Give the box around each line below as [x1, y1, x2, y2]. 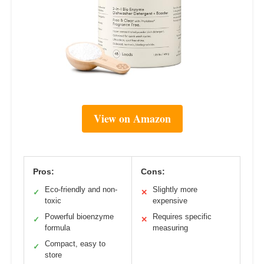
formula [45, 223, 70, 233]
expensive [153, 196, 187, 206]
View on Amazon [93, 111, 171, 127]
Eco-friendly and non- [45, 185, 117, 194]
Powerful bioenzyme [45, 212, 114, 222]
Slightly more [153, 185, 197, 194]
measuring [153, 223, 188, 233]
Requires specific [153, 212, 212, 222]
